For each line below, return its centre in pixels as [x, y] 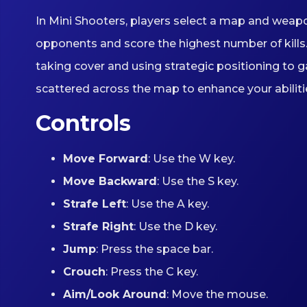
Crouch [84, 271]
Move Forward [106, 158]
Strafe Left [95, 204]
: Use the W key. [192, 158]
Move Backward [110, 181]
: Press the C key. [152, 271]
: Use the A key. [168, 204]
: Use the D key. [175, 226]
